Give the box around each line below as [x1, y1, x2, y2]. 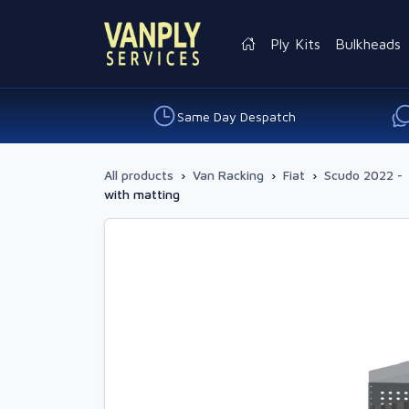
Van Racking [193, 167, 264, 183]
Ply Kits [270, 36, 321, 52]
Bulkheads [335, 36, 402, 52]
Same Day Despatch [176, 108, 296, 124]
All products [104, 167, 173, 183]
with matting [104, 186, 180, 202]
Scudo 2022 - [324, 167, 403, 183]
